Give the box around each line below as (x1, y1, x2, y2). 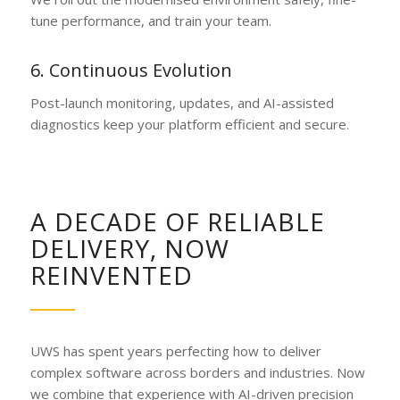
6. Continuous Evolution (29, 57, 232, 82)
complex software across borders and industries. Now (29, 363, 365, 381)
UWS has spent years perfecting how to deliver (29, 342, 321, 360)
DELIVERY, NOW (29, 231, 229, 266)
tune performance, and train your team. (29, 12, 271, 29)
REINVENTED (29, 258, 193, 293)
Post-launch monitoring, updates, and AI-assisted (29, 93, 334, 112)
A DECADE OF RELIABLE (29, 204, 325, 239)
